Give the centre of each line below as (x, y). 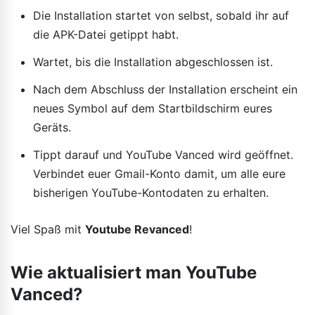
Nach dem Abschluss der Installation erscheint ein (165, 89)
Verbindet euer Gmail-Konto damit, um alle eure (159, 173)
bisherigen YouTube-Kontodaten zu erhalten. (151, 192)
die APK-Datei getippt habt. (106, 34)
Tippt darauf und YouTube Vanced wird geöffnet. (163, 154)
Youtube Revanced (137, 229)
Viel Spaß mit (48, 229)
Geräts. (52, 127)
